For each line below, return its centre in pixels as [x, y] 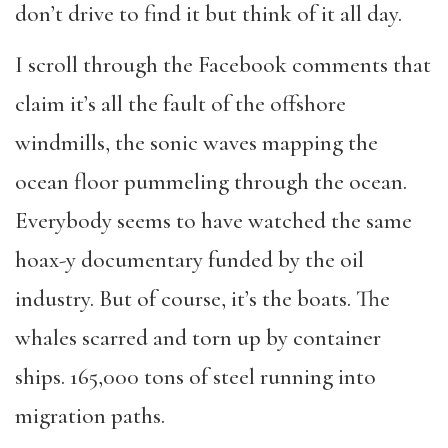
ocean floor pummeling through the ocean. [211, 181]
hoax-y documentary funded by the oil [189, 259]
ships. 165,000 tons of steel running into [195, 376]
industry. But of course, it [130, 298]
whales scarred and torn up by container [198, 337]
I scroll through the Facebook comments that [223, 64]
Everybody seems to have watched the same [213, 220]
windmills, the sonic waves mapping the [196, 142]
